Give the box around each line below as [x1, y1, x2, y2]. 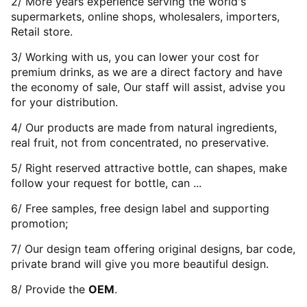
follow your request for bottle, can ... [11, 175, 201, 190]
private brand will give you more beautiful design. [11, 256, 269, 271]
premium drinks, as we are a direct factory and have [11, 64, 282, 79]
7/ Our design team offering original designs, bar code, [11, 241, 295, 256]
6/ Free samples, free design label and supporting [11, 201, 269, 215]
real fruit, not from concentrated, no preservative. [11, 135, 269, 149]
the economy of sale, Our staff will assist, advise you [11, 79, 285, 94]
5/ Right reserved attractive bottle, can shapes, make [11, 160, 287, 175]
